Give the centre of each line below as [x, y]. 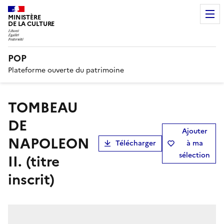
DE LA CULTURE [31, 24]
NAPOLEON [49, 143]
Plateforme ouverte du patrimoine [66, 70]
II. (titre [34, 161]
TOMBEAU [12, 107]
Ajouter [194, 131]
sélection [194, 155]
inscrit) [31, 179]
